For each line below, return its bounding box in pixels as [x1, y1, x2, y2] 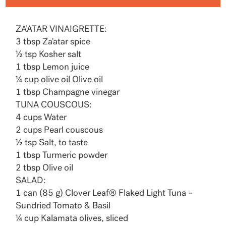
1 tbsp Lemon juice [16, 63, 90, 72]
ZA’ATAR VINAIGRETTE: [16, 25, 107, 34]
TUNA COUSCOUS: [16, 101, 92, 110]
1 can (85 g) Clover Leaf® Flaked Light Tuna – [16, 189, 193, 198]
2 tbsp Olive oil [16, 164, 74, 173]
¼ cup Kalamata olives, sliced [16, 214, 129, 223]
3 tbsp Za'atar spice [16, 38, 91, 47]
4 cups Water [16, 114, 67, 123]
